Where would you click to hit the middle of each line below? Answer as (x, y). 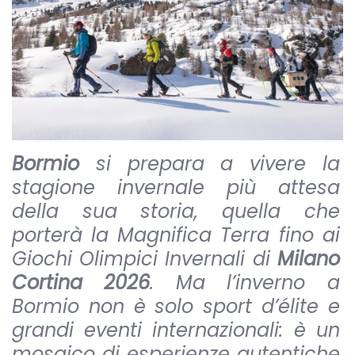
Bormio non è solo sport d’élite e (176, 306)
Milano (308, 259)
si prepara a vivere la (210, 164)
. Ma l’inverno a (245, 282)
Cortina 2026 (81, 282)
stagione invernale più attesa (176, 187)
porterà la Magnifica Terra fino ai (176, 235)
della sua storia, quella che (176, 211)
